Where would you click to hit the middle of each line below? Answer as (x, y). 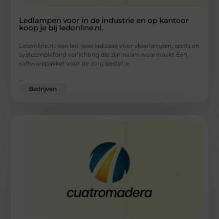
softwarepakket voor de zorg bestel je (74, 63)
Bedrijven (43, 89)
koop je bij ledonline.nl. (61, 27)
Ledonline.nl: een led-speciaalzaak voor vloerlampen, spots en (109, 45)
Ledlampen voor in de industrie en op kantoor (104, 20)
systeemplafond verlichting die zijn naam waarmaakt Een (103, 54)
